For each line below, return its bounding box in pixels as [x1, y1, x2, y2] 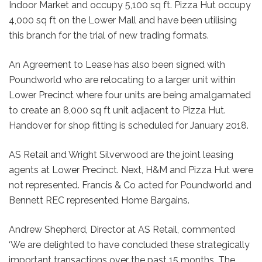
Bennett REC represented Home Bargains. [9, 194, 189, 206]
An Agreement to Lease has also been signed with [9, 58, 225, 70]
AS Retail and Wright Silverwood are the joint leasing [9, 149, 233, 160]
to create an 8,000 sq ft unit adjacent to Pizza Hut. [9, 104, 226, 116]
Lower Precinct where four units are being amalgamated [9, 89, 251, 101]
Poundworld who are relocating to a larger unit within [9, 74, 236, 85]
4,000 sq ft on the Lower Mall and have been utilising [9, 14, 237, 26]
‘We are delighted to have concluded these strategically [9, 239, 250, 250]
